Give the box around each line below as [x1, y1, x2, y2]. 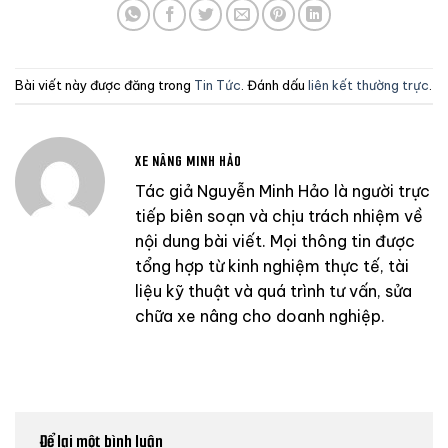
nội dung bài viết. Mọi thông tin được [135, 230, 415, 251]
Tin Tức [194, 77, 241, 94]
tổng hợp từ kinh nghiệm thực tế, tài [135, 255, 409, 276]
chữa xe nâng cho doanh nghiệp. [135, 305, 385, 326]
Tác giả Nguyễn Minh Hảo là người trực [135, 180, 430, 201]
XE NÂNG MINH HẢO [135, 151, 242, 171]
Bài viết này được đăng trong [15, 77, 194, 94]
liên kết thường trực [308, 77, 429, 94]
